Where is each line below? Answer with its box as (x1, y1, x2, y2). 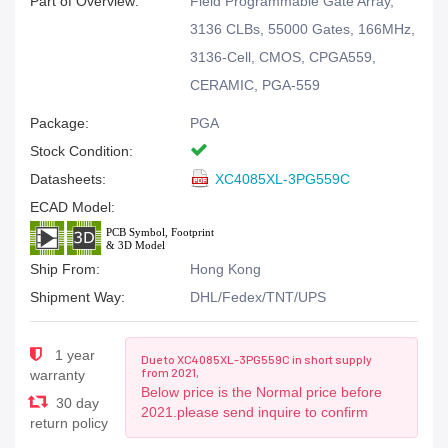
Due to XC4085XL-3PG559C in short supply (141, 352, 373, 366)
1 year (51, 347, 95, 363)
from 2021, (141, 365, 200, 379)
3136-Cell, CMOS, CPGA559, (190, 49, 376, 65)
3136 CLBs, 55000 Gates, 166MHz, (190, 21, 415, 37)
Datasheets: (30, 171, 106, 187)
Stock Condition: (30, 143, 133, 159)
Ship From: (30, 261, 100, 277)
